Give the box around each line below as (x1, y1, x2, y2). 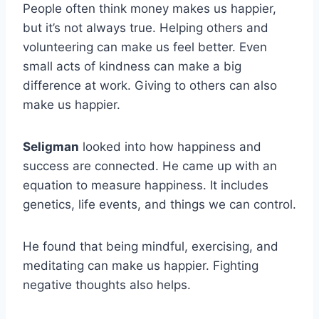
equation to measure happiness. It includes (23, 177, 268, 192)
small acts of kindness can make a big (23, 58, 241, 73)
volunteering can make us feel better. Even (23, 39, 267, 54)
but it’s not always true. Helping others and (23, 20, 268, 35)
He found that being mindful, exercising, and (23, 239, 278, 253)
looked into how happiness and (79, 139, 261, 154)
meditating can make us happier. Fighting (23, 258, 258, 273)
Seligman (23, 139, 79, 154)
